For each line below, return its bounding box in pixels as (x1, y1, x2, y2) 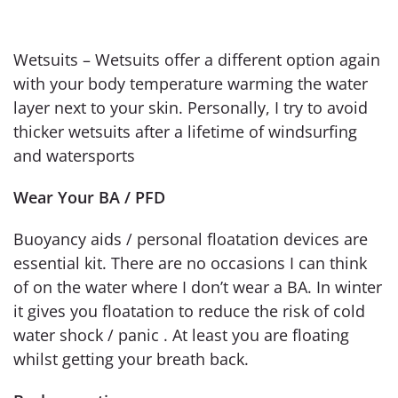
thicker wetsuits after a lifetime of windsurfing (13, 120, 357, 142)
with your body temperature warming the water (13, 72, 368, 94)
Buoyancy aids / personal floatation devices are (13, 227, 368, 250)
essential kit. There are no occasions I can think (13, 251, 367, 274)
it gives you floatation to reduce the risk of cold (13, 299, 365, 322)
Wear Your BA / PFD (13, 186, 165, 208)
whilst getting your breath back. (13, 347, 249, 370)
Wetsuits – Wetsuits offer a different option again (13, 48, 380, 70)
